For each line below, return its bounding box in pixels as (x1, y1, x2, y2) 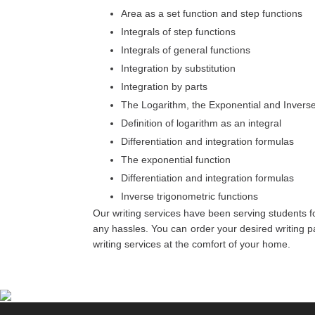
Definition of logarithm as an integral (121, 117, 281, 129)
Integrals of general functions (121, 44, 250, 56)
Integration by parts (121, 81, 207, 92)
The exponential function (121, 154, 231, 165)
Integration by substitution (121, 63, 236, 74)
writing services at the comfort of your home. (93, 238, 290, 250)
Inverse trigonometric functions (121, 191, 258, 202)
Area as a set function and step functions (121, 8, 302, 19)
